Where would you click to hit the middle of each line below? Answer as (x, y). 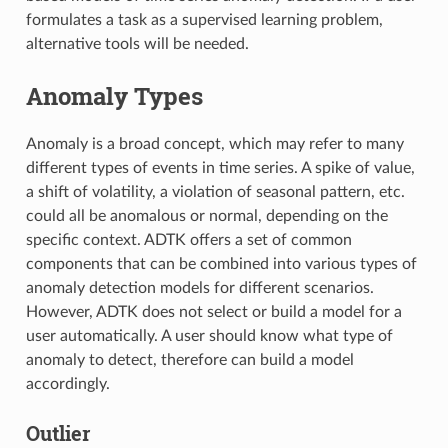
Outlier (57, 432)
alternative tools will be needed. (137, 43)
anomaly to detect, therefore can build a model (189, 359)
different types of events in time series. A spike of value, (220, 167)
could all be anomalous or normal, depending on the (206, 215)
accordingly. (67, 383)
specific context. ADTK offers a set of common (188, 239)
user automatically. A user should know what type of (209, 335)
